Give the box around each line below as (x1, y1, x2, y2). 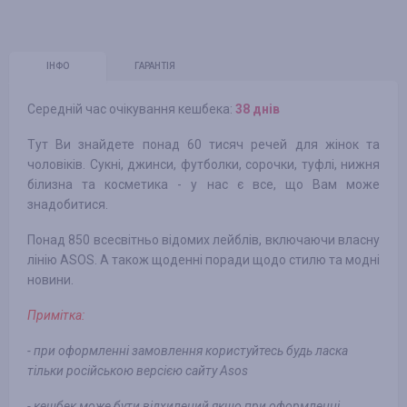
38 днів (235, 102, 280, 116)
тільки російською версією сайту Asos (27, 363, 248, 378)
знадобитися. (27, 197, 108, 212)
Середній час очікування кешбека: (27, 102, 235, 116)
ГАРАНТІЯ (134, 61, 175, 71)
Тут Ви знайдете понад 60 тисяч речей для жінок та (27, 137, 380, 152)
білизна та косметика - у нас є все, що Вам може (27, 177, 380, 192)
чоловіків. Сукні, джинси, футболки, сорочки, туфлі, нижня (27, 157, 380, 172)
